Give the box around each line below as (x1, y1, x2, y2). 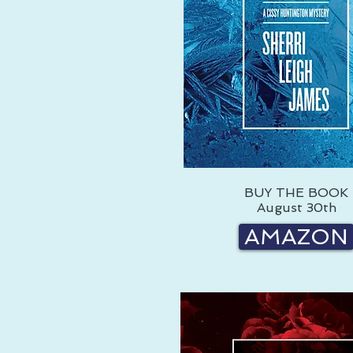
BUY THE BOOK (244, 185, 348, 200)
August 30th (256, 200, 336, 215)
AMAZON (244, 224, 348, 250)
